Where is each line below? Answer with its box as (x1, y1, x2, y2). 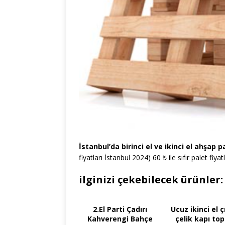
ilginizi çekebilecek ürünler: (79, 172, 223, 186)
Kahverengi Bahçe (87, 213, 153, 223)
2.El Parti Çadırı (92, 204, 147, 214)
